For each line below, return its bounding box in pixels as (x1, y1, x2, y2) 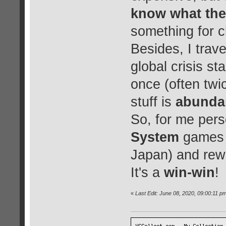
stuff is (130, 94, 176, 109)
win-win (163, 164, 215, 180)
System (130, 129, 179, 145)
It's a (130, 164, 164, 180)
